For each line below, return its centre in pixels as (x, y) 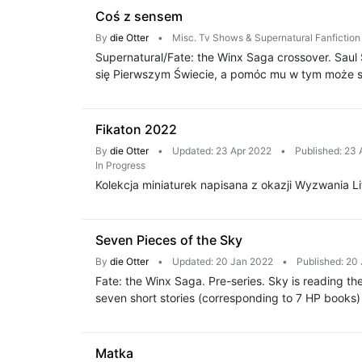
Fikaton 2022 (136, 129)
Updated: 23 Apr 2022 (222, 151)
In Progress (120, 165)
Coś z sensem (139, 16)
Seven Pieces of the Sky (169, 240)
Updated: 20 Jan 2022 (223, 261)
